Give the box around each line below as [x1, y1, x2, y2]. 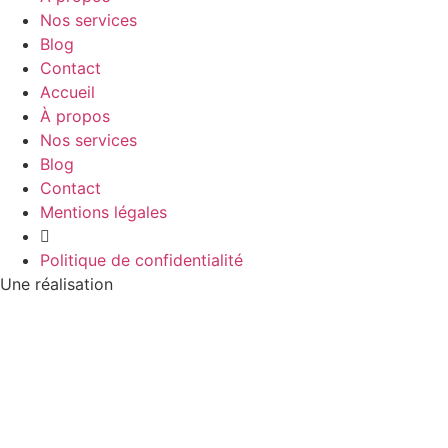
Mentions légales [40, 202, 167, 223]
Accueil [40, 82, 95, 103]
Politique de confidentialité [40, 250, 243, 271]
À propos [40, 106, 110, 127]
